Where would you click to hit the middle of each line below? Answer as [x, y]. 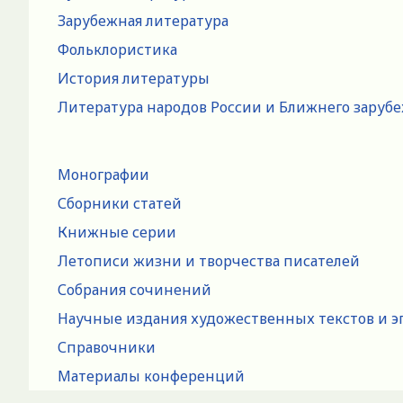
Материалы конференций [151, 376]
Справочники [107, 347]
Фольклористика [117, 49]
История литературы [134, 78]
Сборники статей [120, 203]
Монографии [103, 174]
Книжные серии [117, 232]
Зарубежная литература [143, 20]
